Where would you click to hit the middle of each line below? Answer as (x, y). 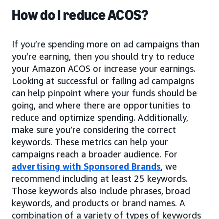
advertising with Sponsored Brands (86, 166)
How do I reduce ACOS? (80, 15)
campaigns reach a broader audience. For (95, 154)
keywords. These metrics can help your (90, 142)
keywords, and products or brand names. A (99, 203)
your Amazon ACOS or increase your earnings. (104, 68)
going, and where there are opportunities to (101, 105)
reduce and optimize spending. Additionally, (100, 117)
